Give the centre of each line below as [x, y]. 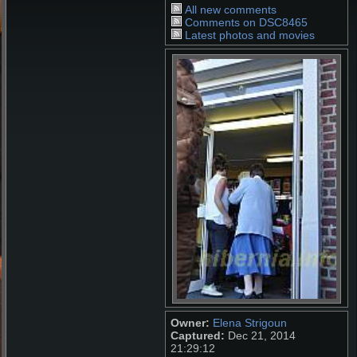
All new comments [231, 10]
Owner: [190, 322]
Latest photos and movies [250, 35]
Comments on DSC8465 [247, 22]
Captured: [197, 335]
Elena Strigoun [249, 322]
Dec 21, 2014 [260, 335]
